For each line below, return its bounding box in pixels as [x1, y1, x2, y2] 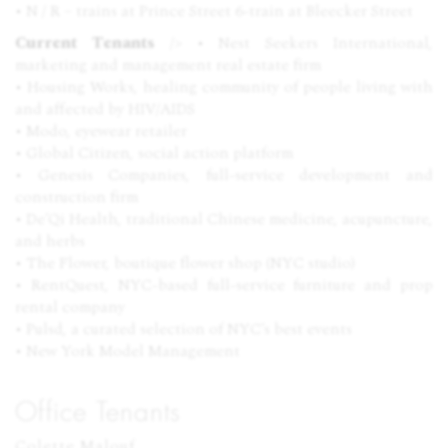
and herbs [15, 229, 85, 253]
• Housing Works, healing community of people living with [15, 75, 433, 99]
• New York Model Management [15, 339, 240, 363]
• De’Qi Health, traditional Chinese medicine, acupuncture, [15, 207, 433, 231]
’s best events [261, 317, 352, 341]
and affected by [15, 97, 128, 121]
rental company [15, 295, 125, 319]
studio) [304, 251, 355, 275]
